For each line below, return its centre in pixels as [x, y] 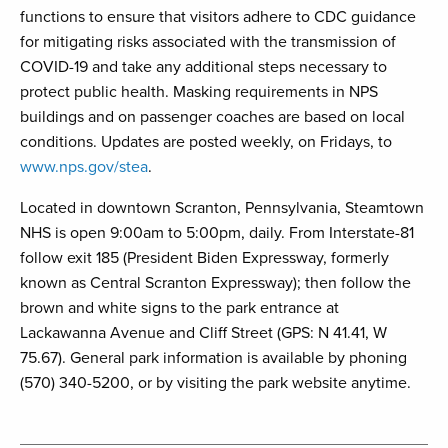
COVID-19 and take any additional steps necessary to [203, 67]
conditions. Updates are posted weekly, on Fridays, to [206, 142]
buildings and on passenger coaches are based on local [212, 117]
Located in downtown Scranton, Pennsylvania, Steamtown [222, 208]
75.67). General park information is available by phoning [213, 358]
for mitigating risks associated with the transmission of [208, 42]
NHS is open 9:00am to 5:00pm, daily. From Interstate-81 [217, 233]
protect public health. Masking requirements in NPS [199, 92]
